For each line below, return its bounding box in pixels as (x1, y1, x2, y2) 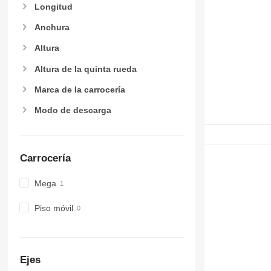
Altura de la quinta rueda (34, 64, 137, 74)
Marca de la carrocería (34, 84, 125, 94)
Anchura (34, 22, 70, 33)
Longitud (34, 2, 73, 12)
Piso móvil (34, 203, 73, 214)
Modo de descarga (34, 105, 111, 115)
